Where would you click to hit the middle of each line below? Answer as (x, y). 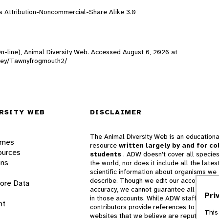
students (107, 154)
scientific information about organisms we (153, 172)
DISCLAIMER (116, 112)
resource (104, 145)
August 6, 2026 (146, 52)
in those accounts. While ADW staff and (150, 198)
